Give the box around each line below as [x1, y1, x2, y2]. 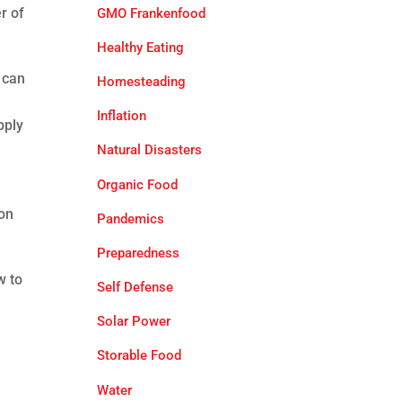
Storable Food [96, 347, 181, 364]
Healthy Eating [96, 39, 184, 57]
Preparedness [96, 244, 179, 261]
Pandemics [96, 210, 164, 227]
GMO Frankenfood [96, 4, 205, 22]
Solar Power [96, 313, 170, 330]
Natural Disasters [96, 142, 202, 159]
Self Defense [96, 279, 173, 296]
